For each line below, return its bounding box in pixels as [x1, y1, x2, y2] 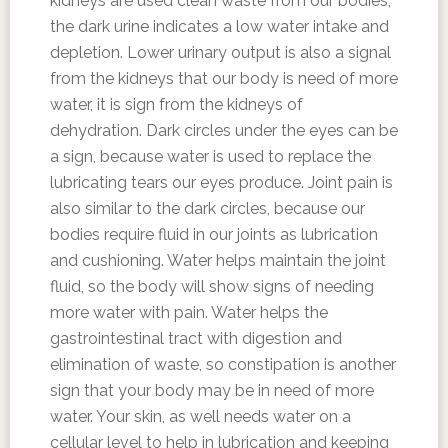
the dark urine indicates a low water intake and [49, 17, 389, 36]
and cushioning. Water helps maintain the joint [49, 251, 386, 270]
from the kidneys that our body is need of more [49, 69, 398, 88]
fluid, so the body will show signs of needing [49, 277, 374, 296]
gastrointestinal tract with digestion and [49, 329, 342, 348]
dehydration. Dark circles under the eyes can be [49, 121, 398, 140]
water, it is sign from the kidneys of [49, 95, 303, 114]
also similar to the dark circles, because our [49, 199, 365, 218]
